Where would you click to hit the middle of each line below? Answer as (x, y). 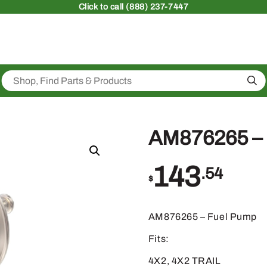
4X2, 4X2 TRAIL (184, 261)
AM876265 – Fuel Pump (202, 217)
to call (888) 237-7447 (143, 7)
